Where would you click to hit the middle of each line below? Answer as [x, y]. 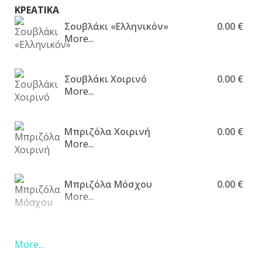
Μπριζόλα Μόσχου [108, 185]
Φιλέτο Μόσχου [100, 237]
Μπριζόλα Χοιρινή [107, 132]
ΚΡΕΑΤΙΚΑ [37, 10]
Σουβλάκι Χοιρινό [106, 79]
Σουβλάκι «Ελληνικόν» [116, 27]
